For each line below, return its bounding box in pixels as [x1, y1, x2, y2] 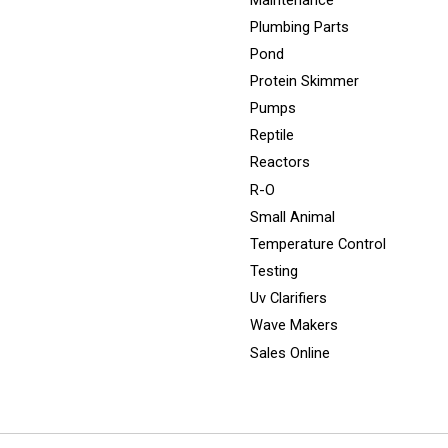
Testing [249, 262, 298, 281]
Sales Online [249, 343, 330, 362]
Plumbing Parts [249, 17, 349, 36]
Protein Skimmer [249, 72, 359, 91]
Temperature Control [249, 234, 386, 253]
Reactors [249, 153, 310, 172]
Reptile [249, 126, 294, 145]
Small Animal [249, 207, 335, 226]
